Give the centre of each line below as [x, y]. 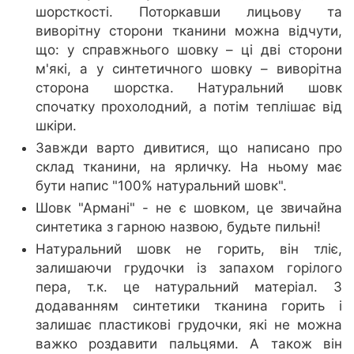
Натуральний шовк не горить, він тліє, [189, 249]
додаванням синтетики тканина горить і [189, 306]
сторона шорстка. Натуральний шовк [189, 88]
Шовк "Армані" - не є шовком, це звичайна [189, 208]
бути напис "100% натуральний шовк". [161, 186]
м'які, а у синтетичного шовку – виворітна [189, 69]
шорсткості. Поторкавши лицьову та [189, 12]
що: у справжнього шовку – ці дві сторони [189, 50]
